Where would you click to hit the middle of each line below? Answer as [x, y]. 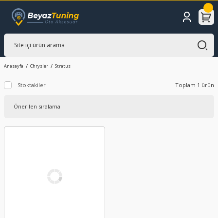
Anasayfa [14, 66]
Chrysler [39, 66]
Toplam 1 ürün [195, 85]
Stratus [63, 66]
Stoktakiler [32, 85]
